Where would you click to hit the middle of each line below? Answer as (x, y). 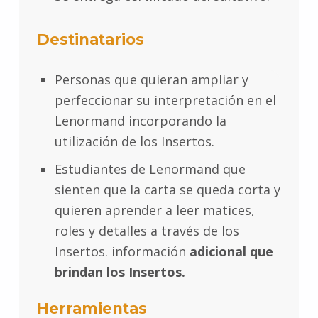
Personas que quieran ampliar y (151, 79)
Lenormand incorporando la (140, 120)
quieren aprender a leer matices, (154, 210)
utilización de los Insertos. (134, 141)
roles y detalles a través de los (147, 230)
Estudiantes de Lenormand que (150, 169)
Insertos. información (120, 251)
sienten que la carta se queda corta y (167, 189)
